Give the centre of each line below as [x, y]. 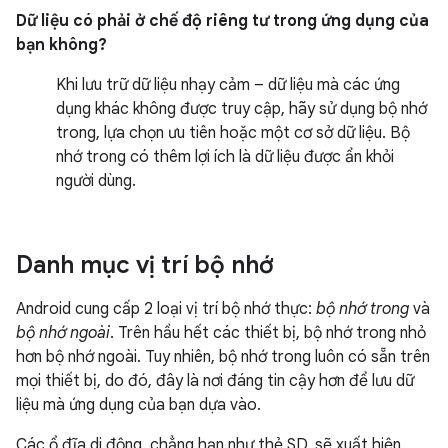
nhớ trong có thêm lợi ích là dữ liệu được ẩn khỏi [225, 157]
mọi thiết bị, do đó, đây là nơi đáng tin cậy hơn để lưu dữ [215, 381]
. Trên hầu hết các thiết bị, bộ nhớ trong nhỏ [268, 333]
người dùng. [96, 181]
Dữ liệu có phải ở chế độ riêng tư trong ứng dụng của [222, 21]
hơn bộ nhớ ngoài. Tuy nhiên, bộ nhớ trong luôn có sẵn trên [223, 357]
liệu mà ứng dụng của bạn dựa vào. [138, 405]
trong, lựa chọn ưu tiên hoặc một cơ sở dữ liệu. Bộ [233, 133]
